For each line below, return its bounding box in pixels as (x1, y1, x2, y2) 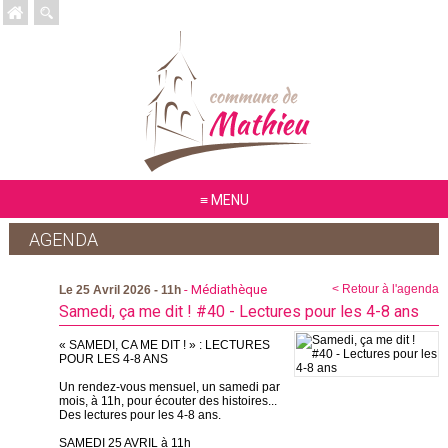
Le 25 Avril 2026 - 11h (58, 283, 181, 297)
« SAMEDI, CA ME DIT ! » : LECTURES (58, 338, 270, 352)
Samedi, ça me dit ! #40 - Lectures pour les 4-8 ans (58, 302, 419, 321)
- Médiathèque (180, 282, 267, 297)
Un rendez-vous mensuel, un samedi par (58, 380, 280, 394)
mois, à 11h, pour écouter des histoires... (58, 394, 277, 408)
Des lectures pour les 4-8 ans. (58, 408, 221, 422)
